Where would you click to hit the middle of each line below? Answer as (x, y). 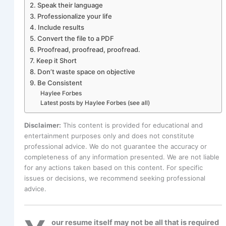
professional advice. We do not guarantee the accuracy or (115, 147)
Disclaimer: (42, 125)
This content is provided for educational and (132, 125)
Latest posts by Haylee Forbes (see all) (95, 103)
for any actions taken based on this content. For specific (113, 168)
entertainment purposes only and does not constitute (109, 136)
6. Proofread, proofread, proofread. (85, 49)
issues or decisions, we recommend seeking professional (115, 178)
